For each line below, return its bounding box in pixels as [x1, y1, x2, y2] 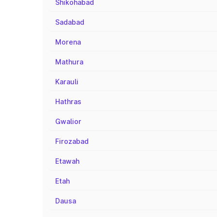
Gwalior [55, 117, 81, 125]
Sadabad [55, 18, 84, 26]
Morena [55, 38, 81, 46]
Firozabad [55, 137, 89, 145]
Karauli [55, 77, 78, 86]
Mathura [55, 58, 83, 66]
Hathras [55, 97, 81, 106]
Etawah [55, 157, 79, 165]
